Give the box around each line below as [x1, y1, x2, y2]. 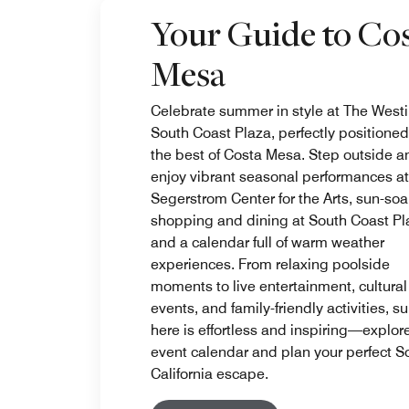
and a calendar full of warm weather [151, 234, 385, 251]
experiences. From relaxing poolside [151, 256, 391, 273]
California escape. [151, 365, 269, 383]
